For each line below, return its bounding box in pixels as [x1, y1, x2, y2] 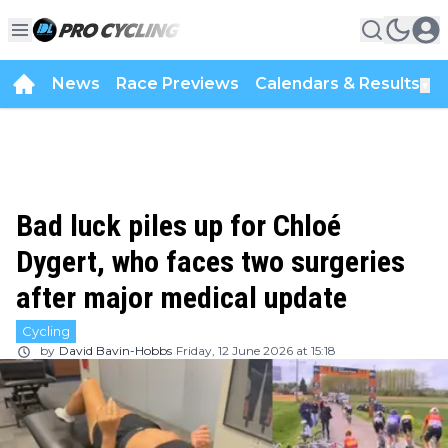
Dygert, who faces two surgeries [16, 244, 405, 279]
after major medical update [16, 280, 347, 315]
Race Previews [116, 74, 239, 93]
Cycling [22, 323, 70, 339]
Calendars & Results [255, 74, 420, 93]
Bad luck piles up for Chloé [16, 208, 341, 243]
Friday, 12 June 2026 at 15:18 [176, 343, 336, 358]
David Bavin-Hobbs [59, 343, 172, 358]
